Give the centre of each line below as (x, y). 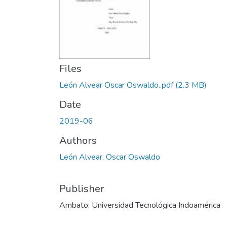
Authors (78, 141)
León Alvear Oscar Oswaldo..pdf (116, 85)
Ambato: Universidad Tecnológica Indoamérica (140, 205)
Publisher (82, 189)
